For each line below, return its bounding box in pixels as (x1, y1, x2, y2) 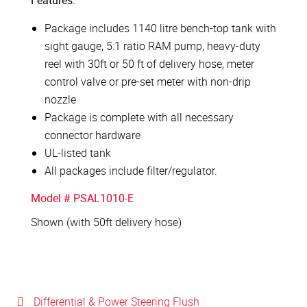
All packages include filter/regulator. (45, 163, 217, 178)
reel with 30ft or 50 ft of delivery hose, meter (45, 56, 254, 71)
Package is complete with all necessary (45, 110, 234, 125)
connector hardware (45, 127, 140, 143)
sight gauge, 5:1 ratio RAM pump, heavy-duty (45, 38, 260, 53)
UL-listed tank (45, 145, 111, 160)
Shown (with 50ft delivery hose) (31, 214, 182, 230)
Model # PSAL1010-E (31, 191, 134, 206)
